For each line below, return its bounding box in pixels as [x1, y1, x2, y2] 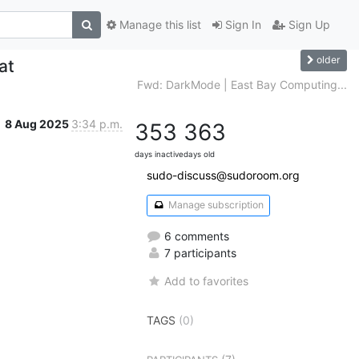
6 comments [161, 228, 229, 243]
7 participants [161, 245, 236, 260]
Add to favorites [164, 273, 249, 288]
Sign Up [285, 18, 330, 32]
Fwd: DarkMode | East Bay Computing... [137, 77, 347, 91]
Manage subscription [165, 199, 264, 211]
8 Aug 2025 [5, 116, 71, 131]
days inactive [135, 149, 184, 159]
